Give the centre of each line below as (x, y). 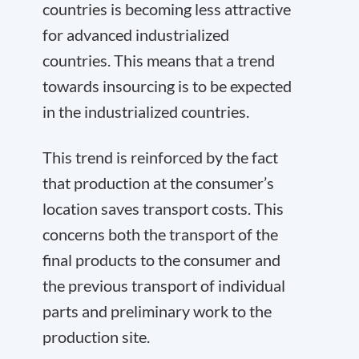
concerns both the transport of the (160, 234)
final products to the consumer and (161, 259)
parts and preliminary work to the (157, 311)
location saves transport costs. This (163, 208)
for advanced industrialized (136, 34)
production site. (96, 336)
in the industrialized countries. (146, 111)
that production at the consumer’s (158, 182)
